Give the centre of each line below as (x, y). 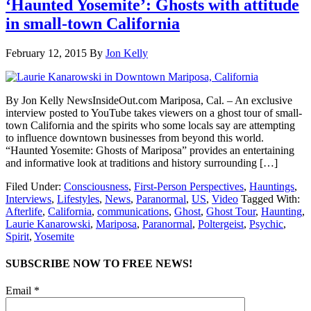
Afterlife (24, 211)
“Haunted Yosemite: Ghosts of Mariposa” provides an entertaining (150, 150)
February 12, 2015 (46, 53)
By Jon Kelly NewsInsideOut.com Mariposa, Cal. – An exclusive (149, 100)
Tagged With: (270, 199)
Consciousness (96, 186)
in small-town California (93, 23)
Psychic (266, 224)
